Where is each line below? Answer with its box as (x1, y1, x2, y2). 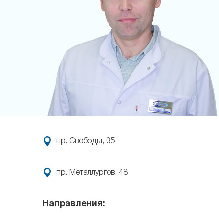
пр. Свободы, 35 (56, 138, 115, 145)
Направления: (43, 200, 105, 208)
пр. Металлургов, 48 (56, 169, 128, 176)
